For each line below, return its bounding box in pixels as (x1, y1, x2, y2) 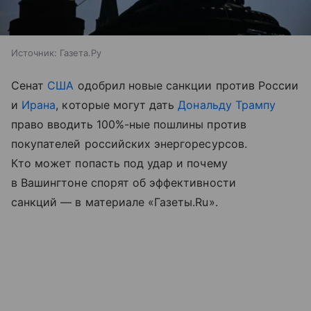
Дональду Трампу (178, 97, 276, 112)
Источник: (11, 47, 57, 58)
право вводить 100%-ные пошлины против (11, 117, 246, 131)
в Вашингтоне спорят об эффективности (11, 175, 236, 190)
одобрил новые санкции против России (74, 78, 299, 92)
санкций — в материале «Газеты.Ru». (11, 194, 218, 209)
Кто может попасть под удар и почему (11, 155, 228, 170)
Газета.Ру (60, 47, 101, 58)
